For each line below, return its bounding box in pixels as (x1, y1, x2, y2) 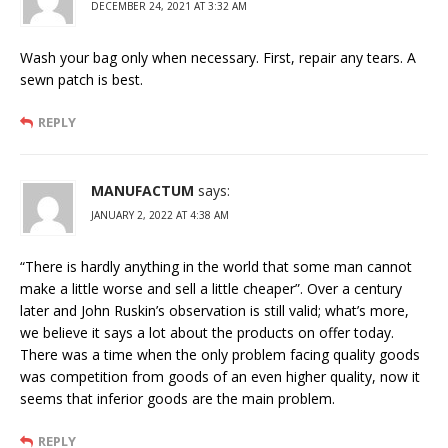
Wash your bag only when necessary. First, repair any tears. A (20, 48, 416, 68)
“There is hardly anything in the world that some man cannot (20, 257, 412, 277)
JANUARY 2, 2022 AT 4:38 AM (91, 208, 229, 223)
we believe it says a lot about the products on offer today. (20, 323, 394, 343)
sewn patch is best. (20, 70, 143, 90)
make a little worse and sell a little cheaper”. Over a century (20, 279, 402, 299)
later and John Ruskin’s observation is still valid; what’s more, (20, 301, 409, 321)
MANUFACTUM (91, 181, 194, 201)
